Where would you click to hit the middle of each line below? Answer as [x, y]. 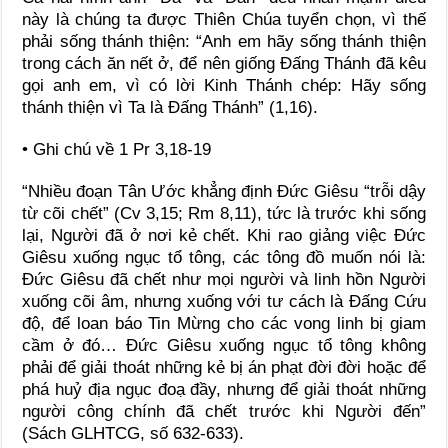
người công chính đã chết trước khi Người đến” [224, 411]
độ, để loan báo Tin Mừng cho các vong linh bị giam [224, 323]
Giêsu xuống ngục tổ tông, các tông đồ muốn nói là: [224, 257]
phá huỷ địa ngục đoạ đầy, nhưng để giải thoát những [224, 389]
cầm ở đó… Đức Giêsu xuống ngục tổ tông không [224, 345]
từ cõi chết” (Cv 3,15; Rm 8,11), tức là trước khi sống [224, 213]
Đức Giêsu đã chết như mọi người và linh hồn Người [224, 279]
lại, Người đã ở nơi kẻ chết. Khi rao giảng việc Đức [224, 235]
